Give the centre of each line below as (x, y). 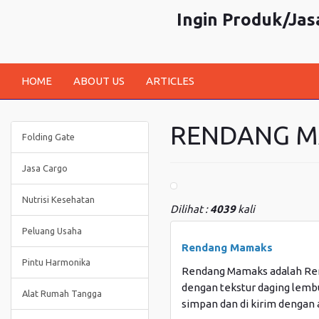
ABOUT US (99, 81)
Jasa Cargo (45, 168)
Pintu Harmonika (56, 262)
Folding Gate (48, 137)
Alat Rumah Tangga (62, 293)
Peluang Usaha (52, 231)
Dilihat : (190, 209)
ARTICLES (170, 81)
